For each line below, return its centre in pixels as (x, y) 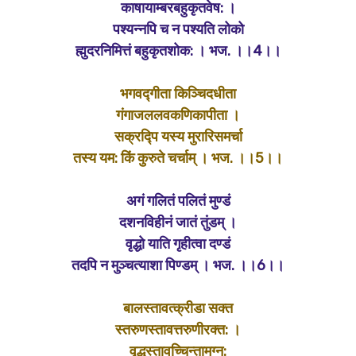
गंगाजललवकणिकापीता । (178, 115)
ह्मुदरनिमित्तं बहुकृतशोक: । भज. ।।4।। (178, 51)
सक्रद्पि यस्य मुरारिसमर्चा (178, 137)
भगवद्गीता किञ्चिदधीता (178, 94)
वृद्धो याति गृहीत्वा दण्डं (178, 244)
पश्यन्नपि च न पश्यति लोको (178, 29)
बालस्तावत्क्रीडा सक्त (178, 308)
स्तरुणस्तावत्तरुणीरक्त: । (178, 330)
